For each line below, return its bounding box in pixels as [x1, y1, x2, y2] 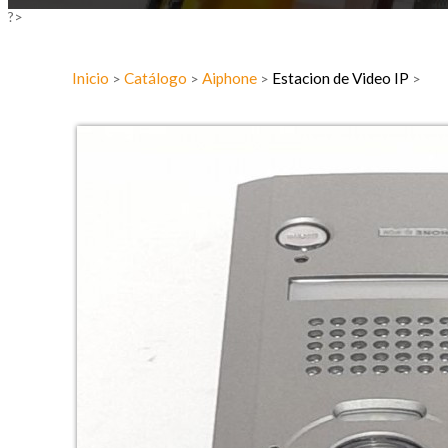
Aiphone [202, 68, 260, 87]
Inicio [72, 68, 112, 87]
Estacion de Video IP [272, 68, 412, 87]
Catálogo [124, 68, 190, 87]
